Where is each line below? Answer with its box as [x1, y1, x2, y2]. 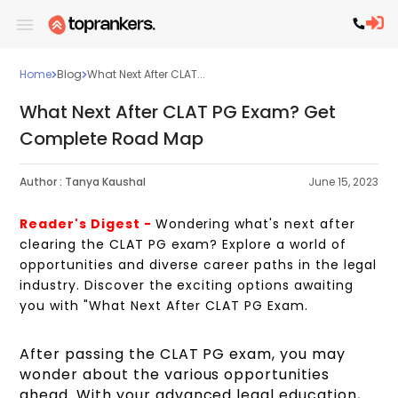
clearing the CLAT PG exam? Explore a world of [20, 235, 346, 254]
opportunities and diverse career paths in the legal [20, 256, 378, 275]
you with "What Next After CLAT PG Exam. [20, 297, 308, 315]
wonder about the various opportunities [20, 364, 330, 386]
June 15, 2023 [307, 174, 378, 190]
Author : [20, 174, 63, 190]
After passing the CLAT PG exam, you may [20, 344, 346, 365]
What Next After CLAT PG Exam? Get [20, 99, 337, 124]
